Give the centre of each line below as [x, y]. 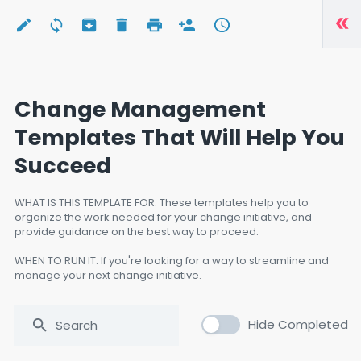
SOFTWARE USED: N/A [69, 347]
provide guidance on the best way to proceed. [137, 231]
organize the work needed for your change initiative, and [163, 217]
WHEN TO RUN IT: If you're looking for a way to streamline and [172, 260]
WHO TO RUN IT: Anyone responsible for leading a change [165, 304]
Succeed [63, 165]
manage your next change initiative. [108, 275]
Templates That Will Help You [180, 137]
